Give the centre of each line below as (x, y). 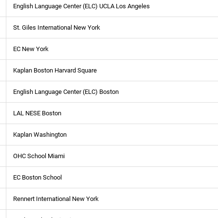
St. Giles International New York (57, 27)
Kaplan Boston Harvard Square (55, 70)
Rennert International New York (56, 199)
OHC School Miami (39, 156)
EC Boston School (37, 177)
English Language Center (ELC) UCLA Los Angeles (82, 6)
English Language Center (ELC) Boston (66, 91)
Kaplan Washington (40, 134)
